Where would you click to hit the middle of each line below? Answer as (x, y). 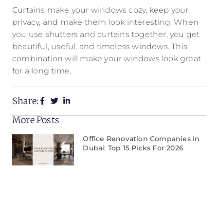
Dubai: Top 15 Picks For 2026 (133, 148)
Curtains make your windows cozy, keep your (100, 10)
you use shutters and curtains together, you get (106, 35)
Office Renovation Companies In (141, 139)
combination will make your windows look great (107, 59)
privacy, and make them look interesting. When (106, 22)
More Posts (36, 120)
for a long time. (42, 71)
